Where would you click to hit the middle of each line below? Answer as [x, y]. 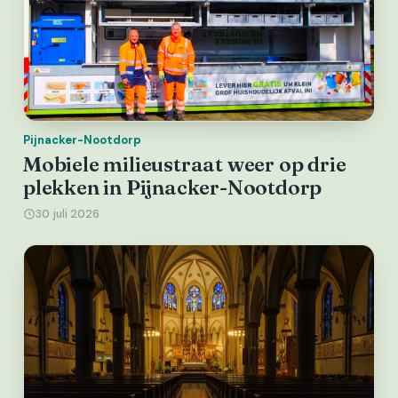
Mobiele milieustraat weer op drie [185, 165]
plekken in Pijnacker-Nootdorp [173, 188]
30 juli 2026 [68, 215]
